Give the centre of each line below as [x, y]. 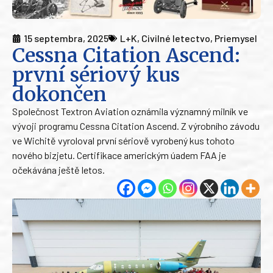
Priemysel [236, 38]
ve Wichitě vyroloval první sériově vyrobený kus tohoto [123, 141]
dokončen [59, 95]
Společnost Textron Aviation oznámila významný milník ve [130, 112]
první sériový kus [96, 75]
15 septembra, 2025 [66, 38]
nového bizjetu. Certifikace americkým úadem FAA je [119, 155]
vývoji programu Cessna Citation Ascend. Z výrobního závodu [136, 126]
